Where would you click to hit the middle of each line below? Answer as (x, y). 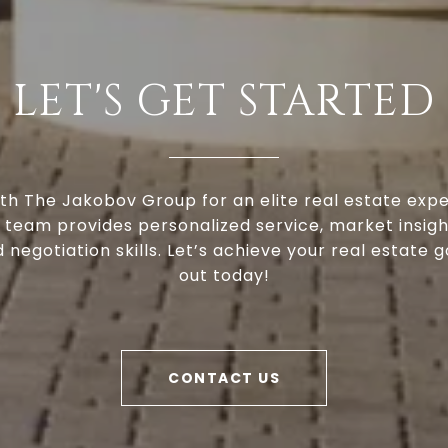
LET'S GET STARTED (224, 102)
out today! (224, 276)
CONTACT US (224, 378)
